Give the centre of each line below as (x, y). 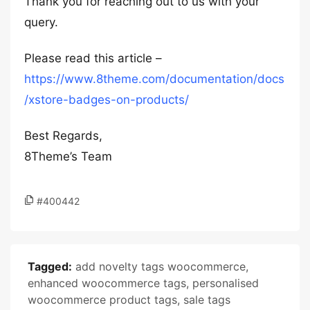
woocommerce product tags (102, 300)
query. (41, 22)
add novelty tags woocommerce (161, 266)
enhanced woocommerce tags (107, 283)
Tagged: (50, 266)
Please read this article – (93, 58)
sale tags (207, 300)
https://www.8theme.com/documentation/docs (154, 79)
